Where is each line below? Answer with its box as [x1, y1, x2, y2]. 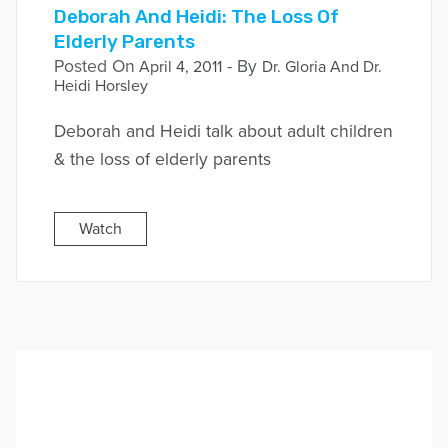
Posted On [53, 56, 135, 78]
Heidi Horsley [53, 76, 148, 97]
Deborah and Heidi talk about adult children [53, 121, 393, 143]
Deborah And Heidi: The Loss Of [53, 4, 339, 28]
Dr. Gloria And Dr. [261, 57, 382, 78]
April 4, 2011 [134, 57, 222, 78]
